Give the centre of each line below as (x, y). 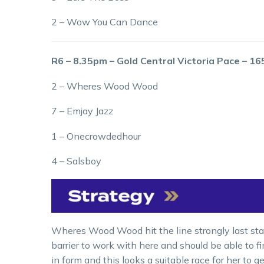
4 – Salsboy (76, 161)
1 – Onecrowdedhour (96, 136)
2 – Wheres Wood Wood (105, 86)
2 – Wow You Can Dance (105, 22)
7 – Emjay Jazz (82, 111)
